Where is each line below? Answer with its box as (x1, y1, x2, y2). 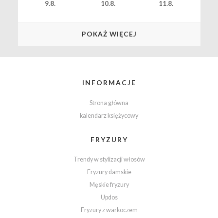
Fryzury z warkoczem (80, 206, 138, 214)
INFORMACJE (82, 78, 136, 87)
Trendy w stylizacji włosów (73, 156, 145, 163)
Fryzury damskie (87, 168, 131, 176)
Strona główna (90, 99, 128, 107)
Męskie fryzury (89, 181, 129, 189)
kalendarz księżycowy (80, 111, 138, 119)
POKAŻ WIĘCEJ (81, 30, 137, 38)
